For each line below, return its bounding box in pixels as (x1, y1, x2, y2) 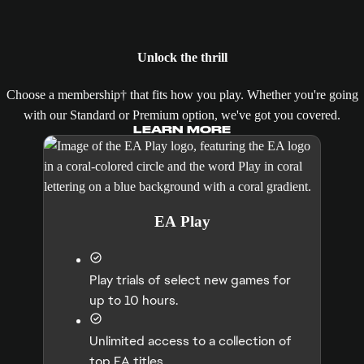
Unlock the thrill (136, 50, 227, 65)
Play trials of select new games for (89, 271, 291, 289)
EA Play (154, 213, 210, 231)
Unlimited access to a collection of (89, 332, 292, 350)
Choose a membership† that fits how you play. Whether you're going (6, 88, 358, 102)
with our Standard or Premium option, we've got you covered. (24, 108, 340, 123)
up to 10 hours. (89, 292, 178, 310)
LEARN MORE (133, 123, 231, 136)
